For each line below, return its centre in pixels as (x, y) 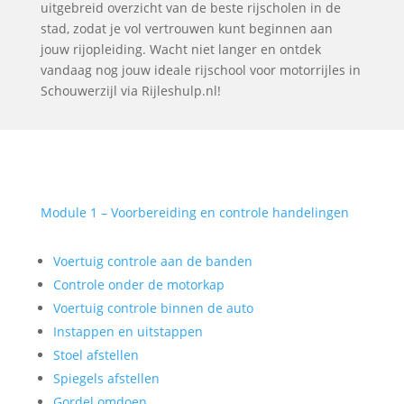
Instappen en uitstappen (128, 331)
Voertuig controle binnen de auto (153, 308)
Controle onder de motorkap (138, 285)
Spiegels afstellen (106, 378)
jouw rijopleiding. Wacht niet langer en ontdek (180, 49)
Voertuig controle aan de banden (152, 261)
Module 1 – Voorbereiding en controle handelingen (194, 212)
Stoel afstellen (96, 355)
